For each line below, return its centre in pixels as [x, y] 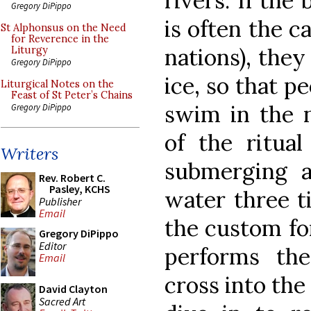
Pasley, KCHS [80, 189]
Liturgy [30, 50]
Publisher [60, 201]
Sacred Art [62, 301]
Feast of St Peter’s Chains [72, 95]
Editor [52, 245]
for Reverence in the [60, 39]
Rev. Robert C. [72, 178]
